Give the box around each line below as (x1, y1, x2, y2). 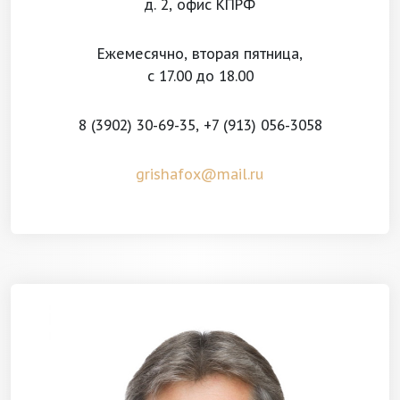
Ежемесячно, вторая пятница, (97, 45, 303, 62)
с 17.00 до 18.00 (146, 67, 254, 85)
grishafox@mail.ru (136, 165, 264, 183)
